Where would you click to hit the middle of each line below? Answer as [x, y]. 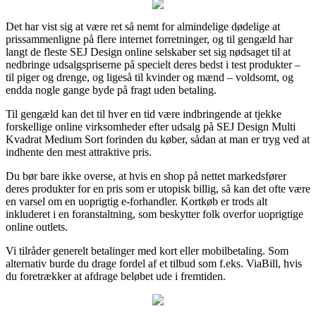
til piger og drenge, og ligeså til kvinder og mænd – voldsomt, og [150, 77]
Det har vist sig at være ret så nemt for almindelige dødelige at [143, 26]
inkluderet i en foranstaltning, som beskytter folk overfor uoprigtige [154, 214]
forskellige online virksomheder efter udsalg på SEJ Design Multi [151, 126]
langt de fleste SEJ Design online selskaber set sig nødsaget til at [148, 51]
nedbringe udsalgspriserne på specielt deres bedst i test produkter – [153, 64]
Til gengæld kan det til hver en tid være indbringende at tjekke [144, 114]
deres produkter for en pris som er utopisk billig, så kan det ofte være [158, 188]
